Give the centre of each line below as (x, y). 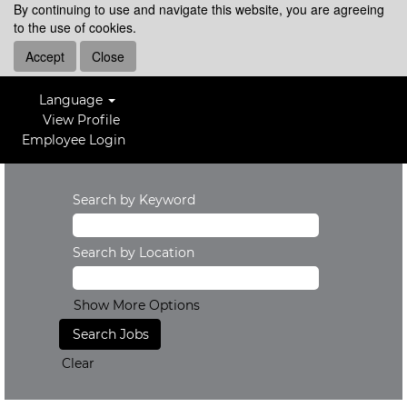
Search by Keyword (134, 200)
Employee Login (74, 140)
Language (73, 100)
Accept (45, 56)
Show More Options (137, 305)
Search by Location (134, 253)
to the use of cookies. (75, 27)
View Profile (82, 120)
